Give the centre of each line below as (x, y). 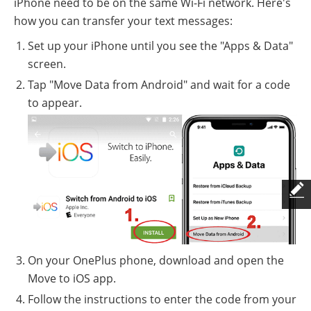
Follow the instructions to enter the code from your (162, 300)
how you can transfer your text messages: (123, 21)
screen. (47, 64)
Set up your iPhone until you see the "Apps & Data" (160, 46)
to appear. (55, 103)
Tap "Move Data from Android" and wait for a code (159, 85)
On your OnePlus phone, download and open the (156, 261)
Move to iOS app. (72, 279)
